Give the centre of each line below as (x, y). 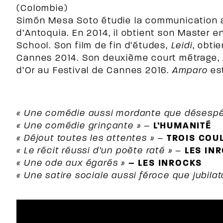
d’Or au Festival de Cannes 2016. (94, 71)
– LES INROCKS (165, 164)
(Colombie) (42, 9)
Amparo (190, 71)
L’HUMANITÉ (182, 126)
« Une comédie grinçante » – (83, 126)
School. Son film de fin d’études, (94, 46)
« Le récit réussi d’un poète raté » (95, 151)
